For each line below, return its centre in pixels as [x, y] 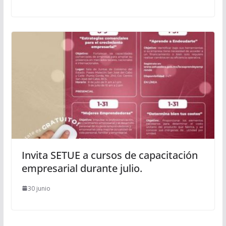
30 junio [39, 188]
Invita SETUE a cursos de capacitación [109, 155]
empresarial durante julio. [82, 168]
